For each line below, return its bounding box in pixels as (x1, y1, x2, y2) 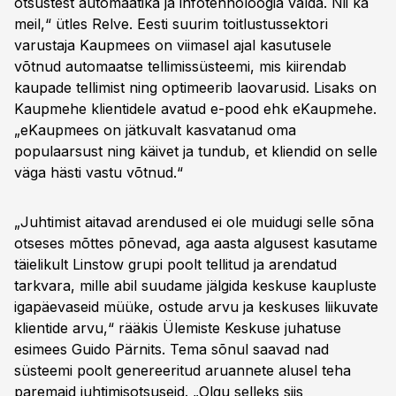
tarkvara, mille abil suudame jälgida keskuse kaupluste (14, 277, 377, 294)
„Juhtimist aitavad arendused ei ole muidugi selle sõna (14, 213, 374, 231)
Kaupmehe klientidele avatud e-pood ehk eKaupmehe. (14, 100, 377, 118)
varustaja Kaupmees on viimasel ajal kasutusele (14, 36, 331, 54)
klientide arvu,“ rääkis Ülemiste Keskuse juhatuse (14, 319, 341, 337)
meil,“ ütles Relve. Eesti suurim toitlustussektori (14, 15, 328, 33)
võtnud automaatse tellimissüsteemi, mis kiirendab (14, 57, 346, 75)
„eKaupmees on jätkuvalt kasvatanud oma (14, 121, 296, 139)
